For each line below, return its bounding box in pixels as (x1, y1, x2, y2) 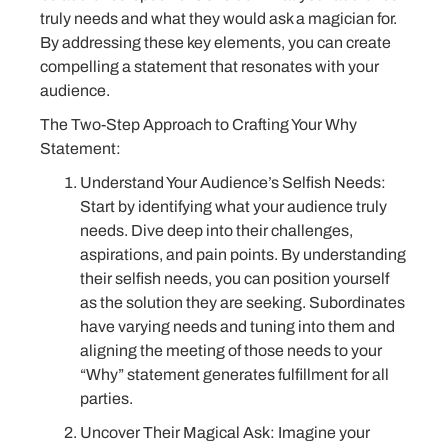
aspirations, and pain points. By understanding (80, 246, 406, 264)
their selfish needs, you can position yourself (80, 270, 389, 288)
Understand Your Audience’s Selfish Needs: (80, 174, 386, 192)
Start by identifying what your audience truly (80, 198, 387, 216)
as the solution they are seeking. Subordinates (80, 294, 405, 312)
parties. (80, 390, 133, 408)
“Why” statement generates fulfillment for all (80, 366, 389, 384)
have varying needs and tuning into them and (80, 318, 395, 336)
